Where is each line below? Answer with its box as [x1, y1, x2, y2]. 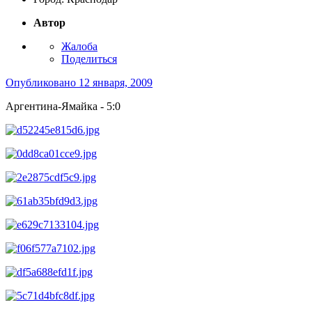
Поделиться [61, 53, 117, 65]
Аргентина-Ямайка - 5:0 [6, 100, 120, 113]
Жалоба [61, 40, 97, 53]
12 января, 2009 [79, 77, 153, 89]
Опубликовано [6, 77, 79, 89]
